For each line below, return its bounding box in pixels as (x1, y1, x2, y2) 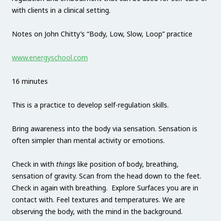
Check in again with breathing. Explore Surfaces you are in (12, 183, 198, 193)
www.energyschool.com (12, 53, 88, 63)
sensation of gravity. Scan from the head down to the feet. (12, 171, 201, 181)
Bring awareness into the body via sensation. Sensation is (12, 124, 197, 134)
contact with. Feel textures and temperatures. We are (12, 195, 185, 205)
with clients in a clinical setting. (12, 5, 110, 15)
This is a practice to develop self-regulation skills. (12, 100, 169, 110)
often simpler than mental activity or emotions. (12, 136, 165, 146)
